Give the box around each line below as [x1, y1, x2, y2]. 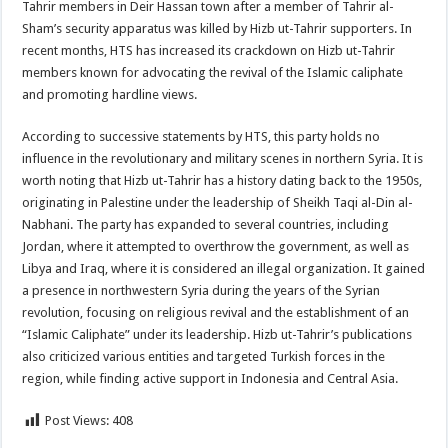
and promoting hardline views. [22, 87, 198, 103]
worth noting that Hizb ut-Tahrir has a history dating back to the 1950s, [22, 173, 423, 189]
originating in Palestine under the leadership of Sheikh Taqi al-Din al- [22, 195, 414, 211]
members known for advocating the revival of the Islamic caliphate [22, 65, 404, 81]
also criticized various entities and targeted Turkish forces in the [22, 349, 386, 365]
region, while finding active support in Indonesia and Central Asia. [22, 371, 399, 387]
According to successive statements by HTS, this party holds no [22, 129, 381, 145]
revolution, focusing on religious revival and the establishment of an [22, 305, 410, 321]
